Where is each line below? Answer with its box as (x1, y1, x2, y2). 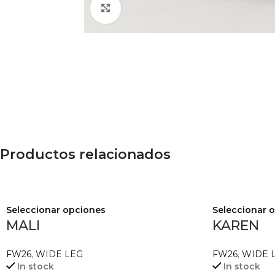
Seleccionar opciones (6, 204, 106, 215)
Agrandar (121, 3, 160, 13)
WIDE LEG (36, 249, 83, 260)
